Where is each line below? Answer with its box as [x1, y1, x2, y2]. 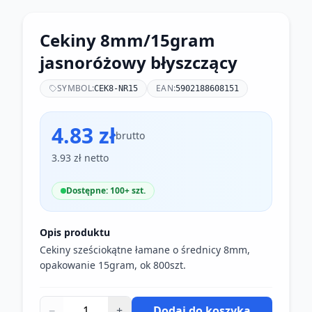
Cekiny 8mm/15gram [40, 29, 215, 52]
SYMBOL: [57, 82, 95, 94]
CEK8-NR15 [94, 84, 139, 93]
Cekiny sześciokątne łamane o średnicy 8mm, [40, 243, 250, 256]
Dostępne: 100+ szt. [66, 185, 146, 196]
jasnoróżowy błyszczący [40, 51, 237, 74]
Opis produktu [40, 226, 110, 239]
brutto [116, 129, 145, 142]
